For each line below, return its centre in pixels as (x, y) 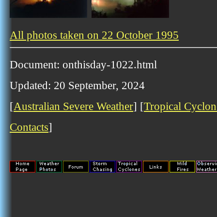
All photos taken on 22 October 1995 (94, 35)
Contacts (29, 127)
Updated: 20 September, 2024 (77, 85)
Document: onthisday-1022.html (83, 64)
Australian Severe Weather (73, 106)
